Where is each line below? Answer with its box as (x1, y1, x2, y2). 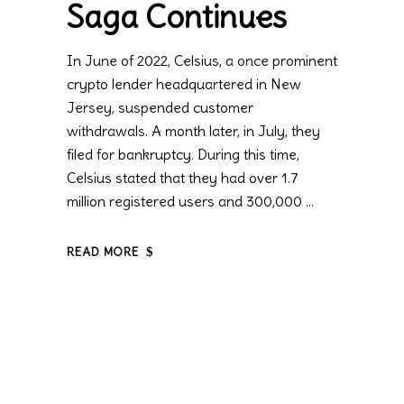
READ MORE (67, 244, 140, 261)
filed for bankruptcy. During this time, (67, 145, 299, 164)
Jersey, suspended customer (67, 98, 253, 117)
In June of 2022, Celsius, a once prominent (67, 51, 337, 70)
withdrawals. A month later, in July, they (67, 122, 320, 141)
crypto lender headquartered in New (67, 75, 301, 94)
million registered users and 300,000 (67, 192, 306, 211)
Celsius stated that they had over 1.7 (67, 169, 298, 188)
